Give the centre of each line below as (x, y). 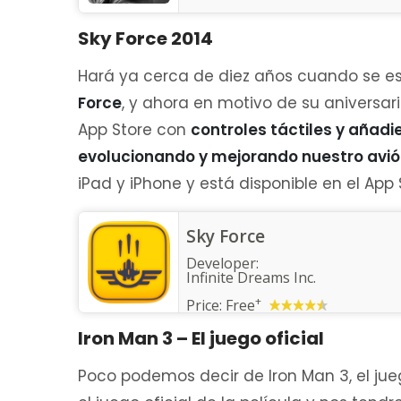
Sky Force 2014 (145, 38)
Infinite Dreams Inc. (251, 277)
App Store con (134, 130)
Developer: (222, 263)
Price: (206, 305)
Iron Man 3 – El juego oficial (201, 338)
